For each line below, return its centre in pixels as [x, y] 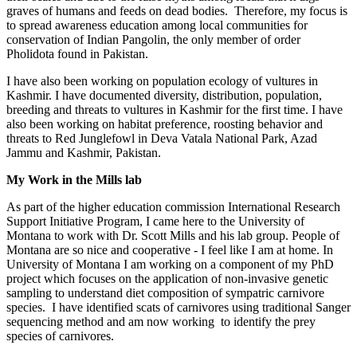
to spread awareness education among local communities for [157, 25]
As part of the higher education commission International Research [173, 206]
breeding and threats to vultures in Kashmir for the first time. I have [175, 109]
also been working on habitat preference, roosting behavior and [165, 124]
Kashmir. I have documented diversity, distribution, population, [164, 95]
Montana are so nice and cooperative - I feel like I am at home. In [170, 249]
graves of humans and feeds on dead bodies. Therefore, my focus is [177, 10]
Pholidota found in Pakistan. [77, 53]
